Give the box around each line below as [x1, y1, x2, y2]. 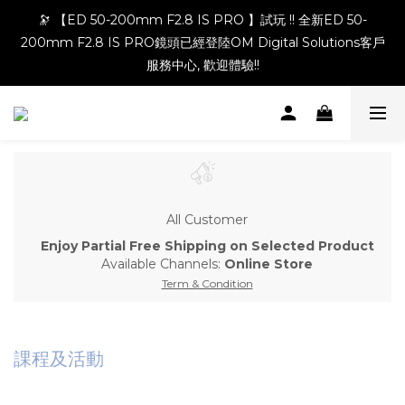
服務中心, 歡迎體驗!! [146, 57, 259, 73]
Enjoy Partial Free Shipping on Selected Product [40, 237, 374, 254]
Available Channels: [101, 255, 224, 272]
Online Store [224, 255, 313, 272]
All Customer [166, 211, 248, 228]
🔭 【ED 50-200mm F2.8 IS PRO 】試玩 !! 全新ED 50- [38, 12, 367, 28]
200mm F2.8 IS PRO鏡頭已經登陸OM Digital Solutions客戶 [20, 34, 385, 51]
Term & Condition [161, 276, 253, 290]
